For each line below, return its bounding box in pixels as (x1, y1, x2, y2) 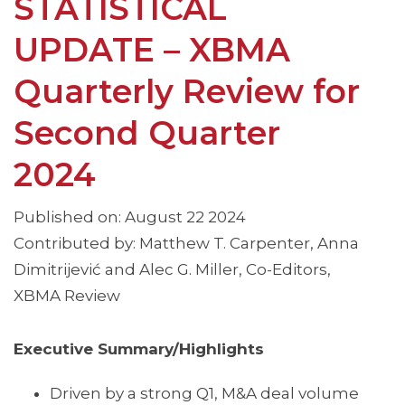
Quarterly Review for (14, 71, 360, 112)
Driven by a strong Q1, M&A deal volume (50, 384, 359, 403)
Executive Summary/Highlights (14, 340, 264, 359)
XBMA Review (14, 287, 120, 306)
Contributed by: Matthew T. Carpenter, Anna (14, 234, 359, 253)
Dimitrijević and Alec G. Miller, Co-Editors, (14, 260, 331, 279)
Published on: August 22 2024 (14, 208, 246, 227)
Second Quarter (14, 113, 280, 154)
